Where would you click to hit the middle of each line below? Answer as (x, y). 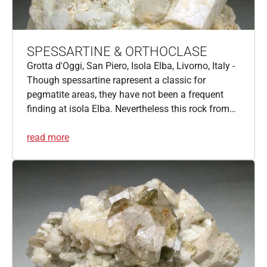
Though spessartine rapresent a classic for (116, 80)
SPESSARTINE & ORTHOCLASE (117, 51)
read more (48, 137)
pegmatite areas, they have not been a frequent (125, 94)
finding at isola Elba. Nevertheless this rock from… (131, 108)
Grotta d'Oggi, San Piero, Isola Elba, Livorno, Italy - (131, 66)
